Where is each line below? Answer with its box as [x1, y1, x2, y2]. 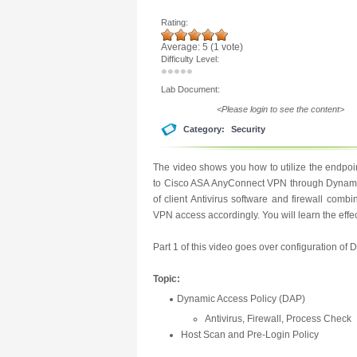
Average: [161, 41, 202, 53]
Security [231, 124, 265, 134]
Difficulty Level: [161, 54, 222, 64]
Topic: [153, 273, 180, 284]
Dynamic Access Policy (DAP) [177, 293, 305, 304]
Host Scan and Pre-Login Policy [181, 329, 319, 340]
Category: [183, 124, 227, 134]
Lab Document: [161, 84, 222, 94]
